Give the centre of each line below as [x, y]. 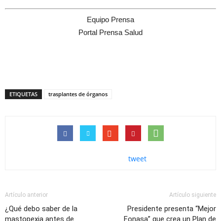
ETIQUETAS [23, 94]
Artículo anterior [26, 195]
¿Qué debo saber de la [41, 208]
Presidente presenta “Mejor [172, 208]
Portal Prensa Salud [110, 32]
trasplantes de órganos [78, 94]
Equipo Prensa [110, 19]
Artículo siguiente [193, 195]
